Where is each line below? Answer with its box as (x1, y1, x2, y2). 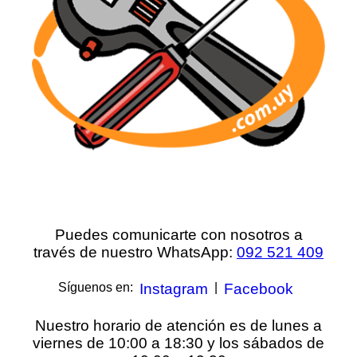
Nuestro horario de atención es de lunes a (35, 316, 322, 334)
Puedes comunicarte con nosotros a (54, 226, 303, 243)
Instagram (139, 280, 208, 297)
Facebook (223, 280, 293, 297)
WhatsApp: (157, 243, 237, 261)
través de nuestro (33, 243, 157, 261)
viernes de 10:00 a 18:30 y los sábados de (33, 334, 324, 351)
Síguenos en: (57, 280, 133, 294)
